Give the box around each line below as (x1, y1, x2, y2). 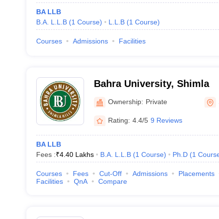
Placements (178, 170, 215, 177)
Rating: (108, 116, 130, 124)
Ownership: (108, 97, 143, 106)
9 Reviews (150, 116, 182, 124)
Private (145, 97, 167, 106)
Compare (98, 177, 127, 185)
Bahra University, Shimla (93, 78, 209, 89)
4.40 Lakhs (59, 151, 94, 158)
